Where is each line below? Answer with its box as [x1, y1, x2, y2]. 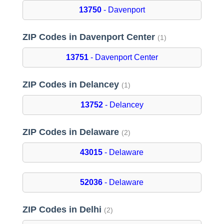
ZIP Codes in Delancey [22, 79, 121, 90]
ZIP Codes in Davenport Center [22, 32, 157, 42]
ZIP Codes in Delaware [22, 127, 121, 137]
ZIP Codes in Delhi [22, 204, 104, 215]
